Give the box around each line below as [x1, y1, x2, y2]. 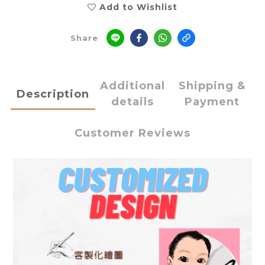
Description [16, 87, 89, 101]
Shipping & [179, 79, 246, 93]
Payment [185, 95, 240, 109]
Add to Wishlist [99, 2, 177, 13]
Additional [100, 79, 165, 93]
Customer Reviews [75, 127, 190, 140]
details [111, 95, 154, 109]
